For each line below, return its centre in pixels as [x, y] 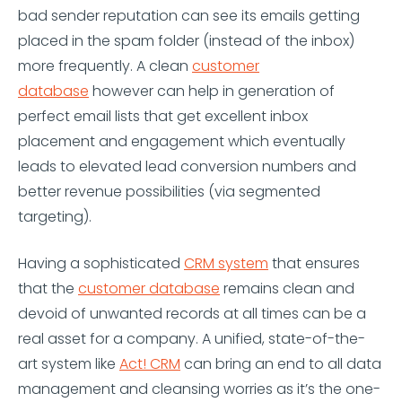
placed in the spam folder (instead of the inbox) [186, 41]
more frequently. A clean [105, 66]
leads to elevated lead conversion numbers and [187, 166]
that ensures [314, 263]
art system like [69, 364]
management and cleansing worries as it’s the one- [199, 389]
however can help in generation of [212, 91]
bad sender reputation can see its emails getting [189, 16]
